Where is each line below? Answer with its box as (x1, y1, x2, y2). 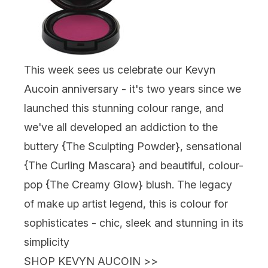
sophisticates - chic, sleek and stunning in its (24, 216, 243, 229)
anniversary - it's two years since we (59, 82, 241, 95)
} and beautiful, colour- (131, 159, 243, 172)
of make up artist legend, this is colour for (24, 197, 228, 210)
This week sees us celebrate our (24, 63, 185, 76)
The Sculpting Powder (66, 139, 175, 153)
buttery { (24, 139, 66, 153)
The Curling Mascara (28, 159, 131, 172)
